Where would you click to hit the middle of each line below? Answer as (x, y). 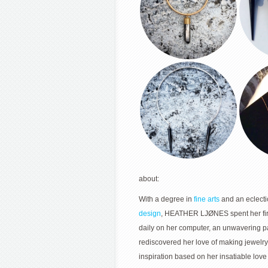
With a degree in (166, 199)
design (150, 214)
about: (149, 179)
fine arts (207, 199)
